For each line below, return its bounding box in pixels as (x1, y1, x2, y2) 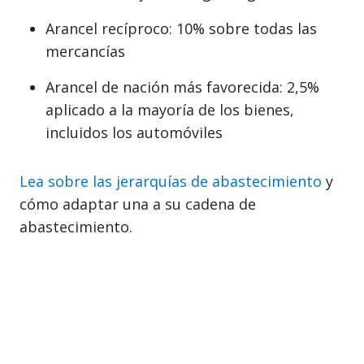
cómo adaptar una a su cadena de (19, 193, 256, 214)
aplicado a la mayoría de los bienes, (45, 99, 294, 119)
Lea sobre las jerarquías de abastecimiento (19, 171, 322, 191)
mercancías (45, 41, 125, 61)
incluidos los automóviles (45, 122, 223, 142)
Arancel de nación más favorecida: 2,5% (45, 76, 319, 97)
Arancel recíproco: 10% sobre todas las (45, 18, 317, 38)
